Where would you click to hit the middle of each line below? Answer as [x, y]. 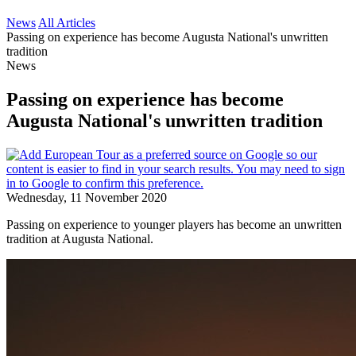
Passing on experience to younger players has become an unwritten [174, 224]
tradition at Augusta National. [80, 238]
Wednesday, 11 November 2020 [87, 197]
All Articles [67, 23]
